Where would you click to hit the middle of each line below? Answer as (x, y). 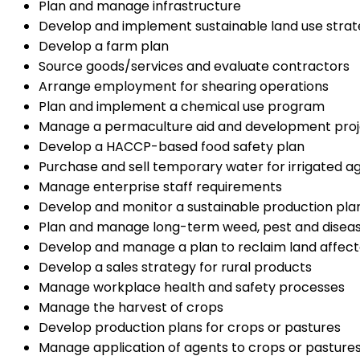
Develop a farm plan (104, 46)
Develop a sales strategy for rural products (175, 267)
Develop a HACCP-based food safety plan (172, 146)
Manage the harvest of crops (131, 307)
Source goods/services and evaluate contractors (194, 66)
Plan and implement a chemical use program (182, 106)
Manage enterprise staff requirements (160, 186)
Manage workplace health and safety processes (192, 287)
